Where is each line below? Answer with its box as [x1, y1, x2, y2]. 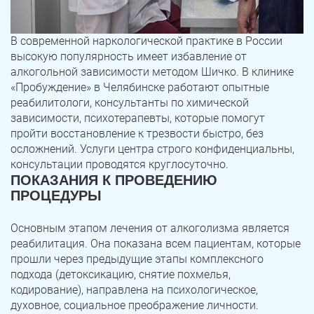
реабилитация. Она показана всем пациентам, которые [11, 237, 301, 251]
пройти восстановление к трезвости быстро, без [11, 127, 264, 141]
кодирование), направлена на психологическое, [11, 283, 258, 297]
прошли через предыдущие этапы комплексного [11, 252, 264, 266]
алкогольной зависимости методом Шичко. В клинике [11, 65, 294, 79]
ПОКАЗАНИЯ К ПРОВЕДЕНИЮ [11, 172, 217, 189]
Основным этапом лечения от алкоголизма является [11, 221, 289, 235]
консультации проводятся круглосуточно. [11, 158, 228, 172]
